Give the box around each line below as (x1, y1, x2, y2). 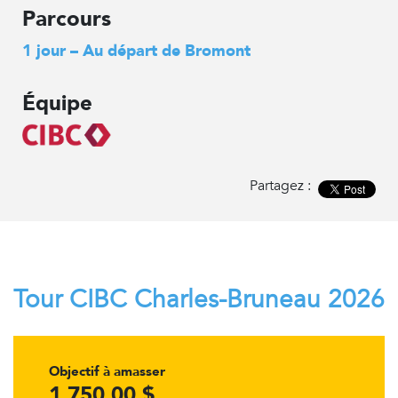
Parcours (22, 4, 111, 34)
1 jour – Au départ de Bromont (22, 40, 251, 62)
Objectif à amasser (49, 362, 165, 381)
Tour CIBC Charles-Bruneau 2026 (13, 283, 385, 317)
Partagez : (250, 176, 314, 196)
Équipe (22, 89, 92, 118)
